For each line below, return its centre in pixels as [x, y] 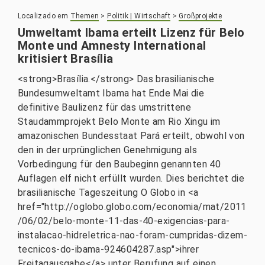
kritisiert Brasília [66, 59]
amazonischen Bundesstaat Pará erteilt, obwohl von [131, 136]
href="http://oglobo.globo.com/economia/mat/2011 [132, 207]
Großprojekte [201, 16]
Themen [85, 16]
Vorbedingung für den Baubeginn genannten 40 [119, 164]
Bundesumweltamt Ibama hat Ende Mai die [111, 93]
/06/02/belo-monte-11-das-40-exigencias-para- [124, 221]
